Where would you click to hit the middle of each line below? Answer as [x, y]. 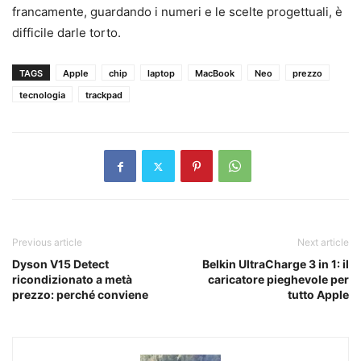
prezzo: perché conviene [80, 295]
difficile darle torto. [66, 33]
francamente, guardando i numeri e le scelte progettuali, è [177, 12]
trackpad [104, 95]
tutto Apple [318, 295]
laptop [161, 74]
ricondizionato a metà [72, 280]
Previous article [47, 243]
